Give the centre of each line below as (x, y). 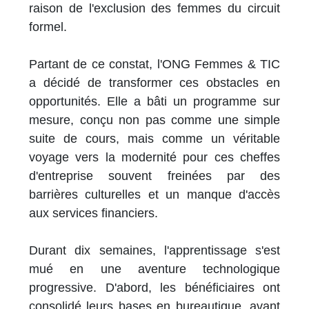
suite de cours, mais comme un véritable (154, 139)
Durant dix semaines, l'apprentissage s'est (154, 251)
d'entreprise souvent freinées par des (154, 176)
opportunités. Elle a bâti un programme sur (154, 102)
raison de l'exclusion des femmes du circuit (154, 9)
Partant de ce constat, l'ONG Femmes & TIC (154, 64)
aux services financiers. (93, 213)
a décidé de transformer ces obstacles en (154, 83)
